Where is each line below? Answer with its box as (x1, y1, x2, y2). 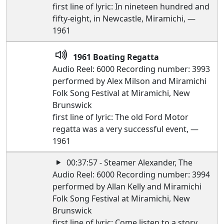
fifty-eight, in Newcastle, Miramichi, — (52, 13, 196, 24)
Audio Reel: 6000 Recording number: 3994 (52, 169, 210, 180)
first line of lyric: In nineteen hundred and (52, 1, 210, 12)
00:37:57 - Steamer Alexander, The (64, 157, 193, 168)
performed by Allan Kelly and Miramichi (52, 181, 202, 192)
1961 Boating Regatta (73, 51, 159, 62)
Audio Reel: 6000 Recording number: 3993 (52, 63, 210, 74)
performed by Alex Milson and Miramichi (52, 75, 207, 86)
